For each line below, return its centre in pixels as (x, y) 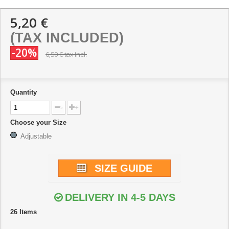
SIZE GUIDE (123, 168)
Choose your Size (39, 123)
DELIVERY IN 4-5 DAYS (120, 198)
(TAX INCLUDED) (67, 38)
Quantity (24, 93)
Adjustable (36, 136)
